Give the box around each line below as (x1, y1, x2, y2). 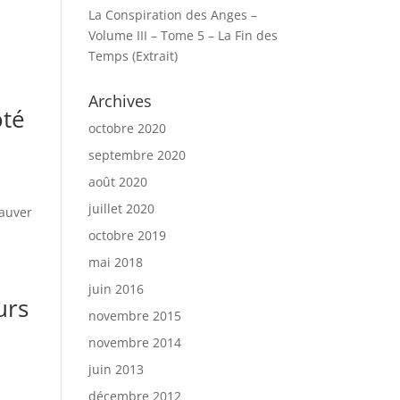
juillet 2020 (87, 200, 154, 217)
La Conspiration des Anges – (87, 6, 257, 23)
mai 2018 (87, 254, 143, 271)
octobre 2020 (87, 120, 166, 137)
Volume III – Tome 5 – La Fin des (87, 27, 278, 44)
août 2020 (87, 173, 147, 190)
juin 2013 (87, 361, 144, 378)
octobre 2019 (87, 227, 166, 244)
